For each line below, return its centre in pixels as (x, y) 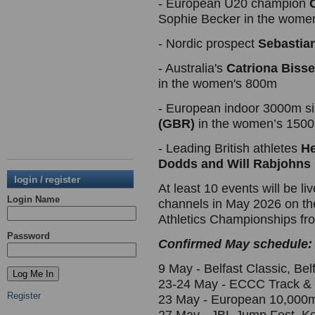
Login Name (33, 199)
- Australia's (192, 68)
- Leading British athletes (230, 148)
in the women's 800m (218, 84)
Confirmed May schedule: (235, 244)
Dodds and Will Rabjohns (234, 164)
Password (28, 236)
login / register (47, 179)
